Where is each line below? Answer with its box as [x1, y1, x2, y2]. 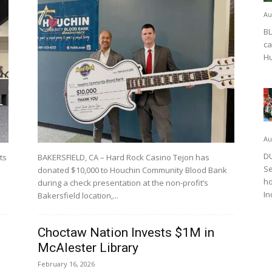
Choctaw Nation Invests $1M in [38, 225, 214, 240]
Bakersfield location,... [38, 190, 118, 201]
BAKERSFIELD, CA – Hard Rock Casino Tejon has [38, 152, 209, 163]
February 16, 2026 [38, 259, 95, 268]
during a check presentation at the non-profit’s [38, 177, 208, 188]
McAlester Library [38, 240, 138, 255]
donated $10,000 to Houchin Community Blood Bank [38, 165, 227, 175]
